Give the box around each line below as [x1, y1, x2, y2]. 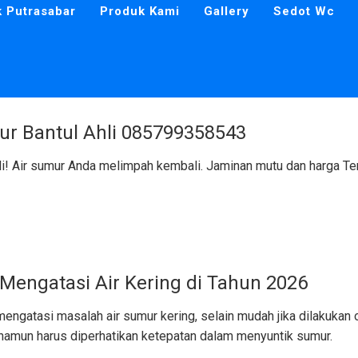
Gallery [203, 4, 249, 18]
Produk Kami [99, 4, 180, 18]
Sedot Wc [272, 4, 335, 18]
